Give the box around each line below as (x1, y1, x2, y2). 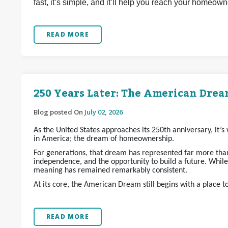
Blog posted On (34, 107, 84, 117)
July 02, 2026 (84, 107, 123, 117)
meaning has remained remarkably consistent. (34, 166, 187, 175)
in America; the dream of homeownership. (34, 135, 174, 143)
